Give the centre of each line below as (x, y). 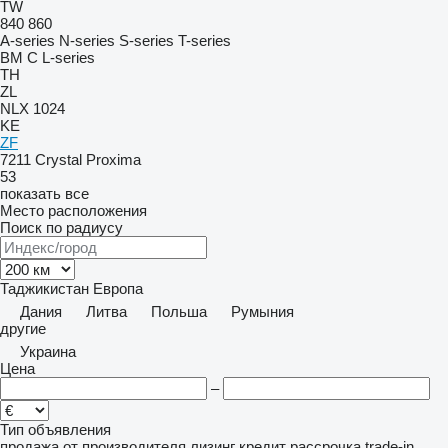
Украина (48, 351)
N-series (87, 40)
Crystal (58, 159)
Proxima (113, 159)
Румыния (262, 311)
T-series (204, 40)
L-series (68, 57)
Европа (118, 288)
